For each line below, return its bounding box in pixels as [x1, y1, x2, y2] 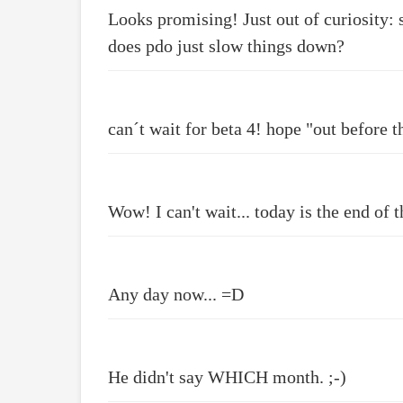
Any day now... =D [108, 284, 244, 304]
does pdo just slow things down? [108, 36, 345, 56]
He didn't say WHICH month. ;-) [108, 367, 346, 387]
